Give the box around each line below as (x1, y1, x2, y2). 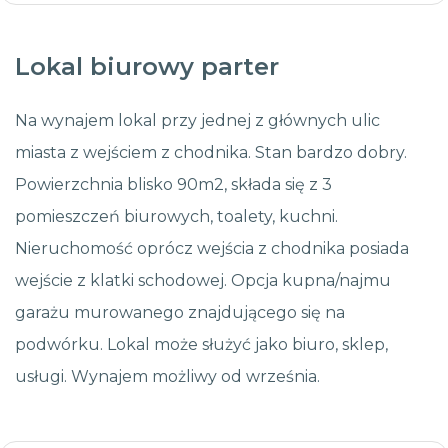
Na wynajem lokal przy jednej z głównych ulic (15, 111, 380, 131)
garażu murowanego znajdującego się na (15, 303, 345, 323)
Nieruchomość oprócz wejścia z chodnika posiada (15, 239, 409, 259)
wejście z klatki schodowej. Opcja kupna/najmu (15, 271, 391, 291)
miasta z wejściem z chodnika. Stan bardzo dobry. (15, 143, 407, 163)
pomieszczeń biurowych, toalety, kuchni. (15, 207, 338, 227)
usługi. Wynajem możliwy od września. (15, 367, 320, 387)
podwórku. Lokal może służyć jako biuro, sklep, (15, 335, 388, 355)
